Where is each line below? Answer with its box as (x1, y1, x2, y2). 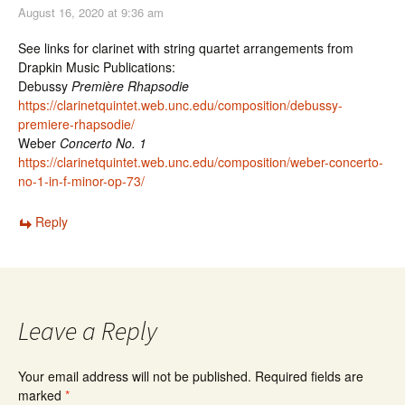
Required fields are (255, 367, 363, 385)
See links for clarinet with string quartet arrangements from (18, 39, 353, 57)
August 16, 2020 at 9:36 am (18, 4, 164, 21)
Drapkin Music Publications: (18, 58, 175, 76)
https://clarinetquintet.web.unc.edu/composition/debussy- (18, 96, 343, 114)
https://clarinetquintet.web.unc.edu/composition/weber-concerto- (18, 153, 383, 171)
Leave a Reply (18, 315, 157, 347)
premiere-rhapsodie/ (18, 115, 135, 133)
